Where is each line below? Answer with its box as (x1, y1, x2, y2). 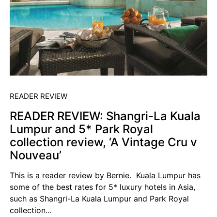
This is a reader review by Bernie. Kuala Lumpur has (10, 170, 201, 180)
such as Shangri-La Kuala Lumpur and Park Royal (10, 193, 189, 203)
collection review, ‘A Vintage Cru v (10, 135, 197, 149)
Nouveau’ (10, 148, 62, 162)
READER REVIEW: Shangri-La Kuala (10, 108, 201, 123)
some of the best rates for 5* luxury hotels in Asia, (10, 182, 195, 192)
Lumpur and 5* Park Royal (10, 122, 153, 136)
